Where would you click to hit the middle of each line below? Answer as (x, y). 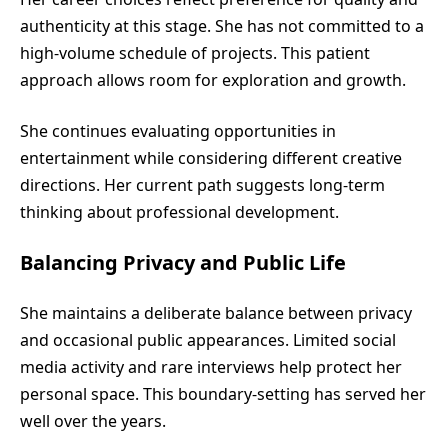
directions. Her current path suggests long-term (202, 184)
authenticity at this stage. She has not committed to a (222, 25)
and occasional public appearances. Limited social (208, 339)
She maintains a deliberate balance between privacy (216, 312)
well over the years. (93, 420)
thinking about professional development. (179, 211)
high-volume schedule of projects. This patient (195, 52)
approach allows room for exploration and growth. (213, 79)
